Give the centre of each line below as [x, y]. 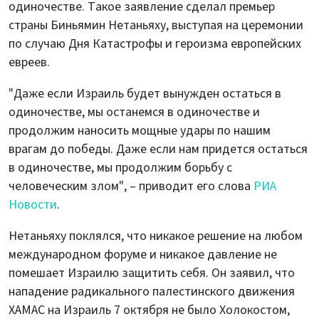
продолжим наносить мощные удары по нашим [140, 131]
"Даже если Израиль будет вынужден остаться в [145, 94]
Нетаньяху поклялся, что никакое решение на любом [156, 236]
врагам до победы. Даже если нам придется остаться [158, 150]
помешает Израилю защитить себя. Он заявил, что [152, 273]
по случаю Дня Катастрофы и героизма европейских [155, 44]
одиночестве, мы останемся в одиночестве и [134, 113]
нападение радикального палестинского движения [152, 292]
